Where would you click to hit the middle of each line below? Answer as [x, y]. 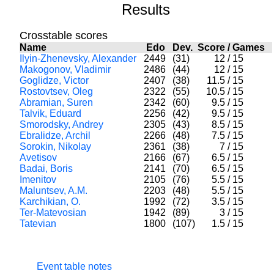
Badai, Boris [46, 168]
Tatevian [38, 224]
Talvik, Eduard [50, 113]
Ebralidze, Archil [55, 135]
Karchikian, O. [50, 202]
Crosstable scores [63, 35]
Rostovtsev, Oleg [56, 91]
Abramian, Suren [56, 102]
